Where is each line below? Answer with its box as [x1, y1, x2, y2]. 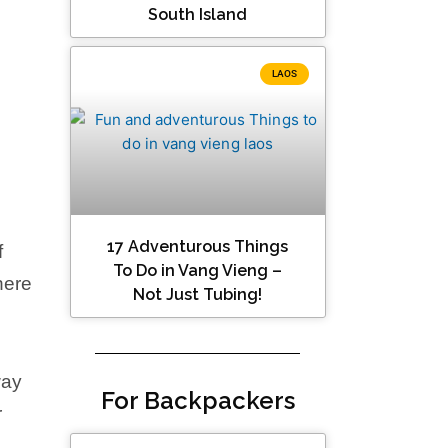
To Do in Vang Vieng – [113, 261, 283, 281]
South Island [148, 5, 248, 25]
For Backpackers [100, 386, 295, 416]
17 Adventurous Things [107, 237, 289, 257]
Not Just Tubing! [133, 285, 263, 305]
